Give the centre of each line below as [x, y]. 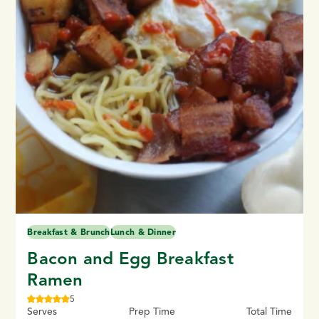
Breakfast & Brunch [69, 231]
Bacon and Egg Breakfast [130, 258]
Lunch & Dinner [143, 231]
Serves [42, 311]
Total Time [269, 311]
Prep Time [152, 311]
